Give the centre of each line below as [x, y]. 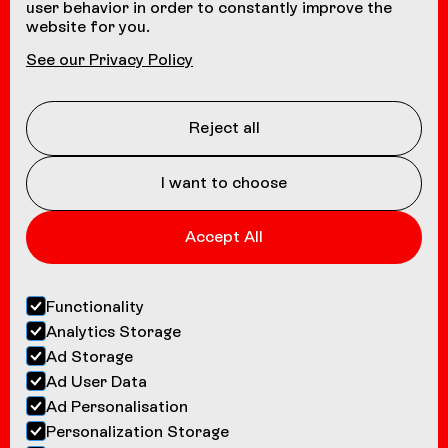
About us [51, 113]
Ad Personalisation [117, 406]
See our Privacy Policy [109, 59]
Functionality [95, 306]
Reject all [224, 127]
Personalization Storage [137, 431]
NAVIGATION [68, 51]
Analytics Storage [113, 331]
